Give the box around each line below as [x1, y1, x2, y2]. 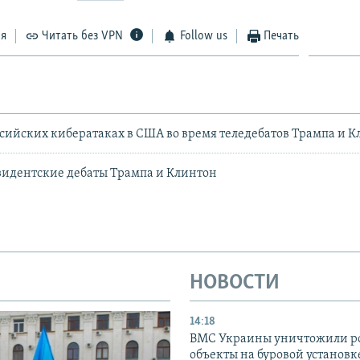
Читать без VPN [42, 30, 124, 43]
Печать [264, 30, 300, 43]
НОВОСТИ [190, 272, 280, 295]
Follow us [179, 30, 227, 43]
